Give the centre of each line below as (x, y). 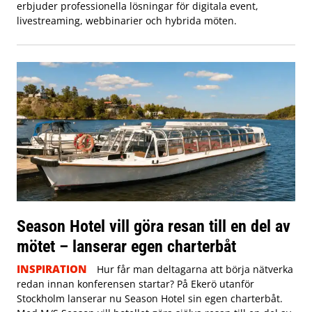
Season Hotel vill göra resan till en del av (154, 226)
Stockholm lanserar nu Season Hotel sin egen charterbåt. (150, 299)
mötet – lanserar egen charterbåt (126, 247)
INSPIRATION (52, 269)
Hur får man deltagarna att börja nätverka (195, 270)
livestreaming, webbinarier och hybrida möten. (127, 21)
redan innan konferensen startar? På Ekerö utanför (135, 284)
